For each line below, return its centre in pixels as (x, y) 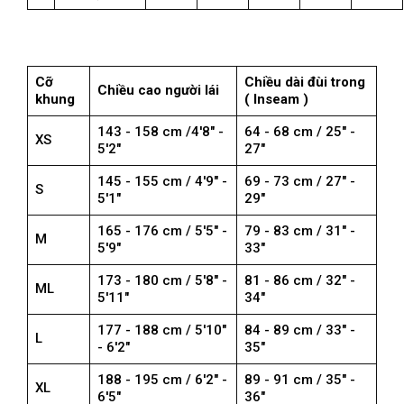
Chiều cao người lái (158, 91)
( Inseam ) (276, 100)
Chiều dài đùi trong (305, 83)
